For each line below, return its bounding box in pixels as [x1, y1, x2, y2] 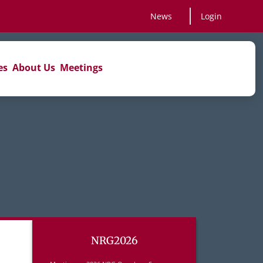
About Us [12, 60, 55, 74]
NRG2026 [90, 234, 138, 247]
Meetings [60, 60, 103, 74]
